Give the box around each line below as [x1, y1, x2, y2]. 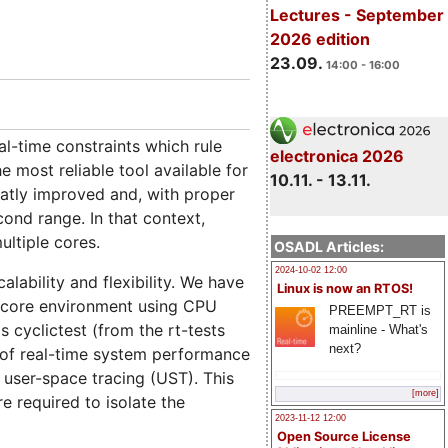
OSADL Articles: [274, 237, 384, 255]
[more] [412, 388, 439, 399]
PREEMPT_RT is [328, 302, 431, 318]
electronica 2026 [269, 145, 404, 166]
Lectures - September [269, 4, 444, 25]
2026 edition [269, 28, 370, 49]
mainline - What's [328, 321, 428, 337]
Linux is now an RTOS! [277, 280, 413, 296]
